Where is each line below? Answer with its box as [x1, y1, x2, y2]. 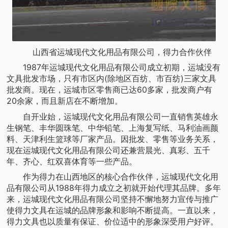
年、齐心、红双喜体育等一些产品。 [7, 156, 137, 166]
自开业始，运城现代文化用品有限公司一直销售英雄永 [7, 111, 219, 122]
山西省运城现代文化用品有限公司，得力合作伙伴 [16, 46, 212, 57]
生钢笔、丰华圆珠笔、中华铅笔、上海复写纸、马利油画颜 [7, 122, 219, 133]
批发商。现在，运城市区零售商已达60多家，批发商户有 [7, 84, 213, 95]
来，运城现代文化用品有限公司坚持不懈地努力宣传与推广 [7, 194, 219, 205]
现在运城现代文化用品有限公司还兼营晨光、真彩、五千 [7, 145, 211, 155]
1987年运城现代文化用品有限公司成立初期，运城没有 [7, 62, 221, 73]
